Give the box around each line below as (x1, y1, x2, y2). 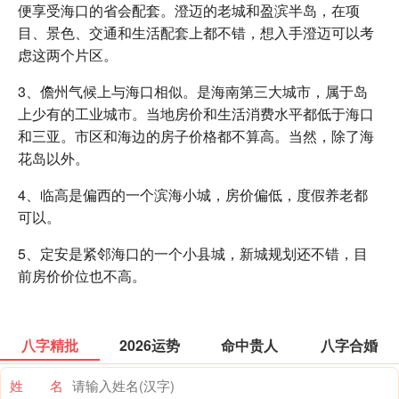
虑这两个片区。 (18, 44, 118, 65)
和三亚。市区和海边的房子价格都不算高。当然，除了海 (18, 125, 374, 146)
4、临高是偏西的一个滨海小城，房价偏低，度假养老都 (18, 183, 368, 205)
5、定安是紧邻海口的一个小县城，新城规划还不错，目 (18, 242, 368, 264)
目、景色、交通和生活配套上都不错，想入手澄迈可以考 (18, 21, 374, 43)
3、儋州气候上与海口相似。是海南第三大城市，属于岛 (18, 80, 368, 102)
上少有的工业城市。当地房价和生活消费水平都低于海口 (18, 102, 374, 124)
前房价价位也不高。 (18, 265, 146, 286)
